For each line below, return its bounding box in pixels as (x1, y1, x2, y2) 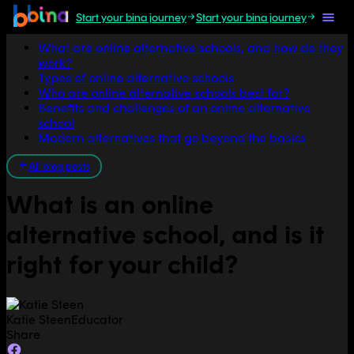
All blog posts (28, 160, 90, 172)
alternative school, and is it (6, 220, 325, 250)
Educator (71, 311, 123, 327)
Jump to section (6, 13, 96, 28)
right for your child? (6, 250, 238, 281)
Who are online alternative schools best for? (38, 85, 289, 100)
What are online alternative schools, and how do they (38, 40, 343, 55)
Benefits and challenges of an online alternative (38, 100, 311, 115)
